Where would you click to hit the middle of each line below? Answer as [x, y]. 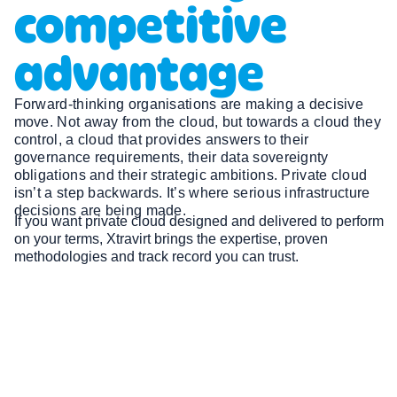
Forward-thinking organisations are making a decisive [189, 105]
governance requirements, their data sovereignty [171, 158]
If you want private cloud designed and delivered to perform [198, 221]
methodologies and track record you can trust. [156, 256]
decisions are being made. [102, 211]
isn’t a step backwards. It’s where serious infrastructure [192, 193]
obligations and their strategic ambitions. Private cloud [191, 175]
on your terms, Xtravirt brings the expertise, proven [171, 238]
